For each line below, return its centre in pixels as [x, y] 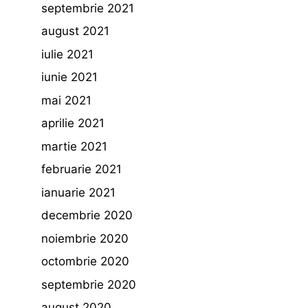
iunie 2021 [69, 77]
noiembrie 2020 [85, 238]
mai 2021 [66, 100]
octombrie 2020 [85, 262]
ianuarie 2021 [78, 192]
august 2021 [75, 31]
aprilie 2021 [73, 123]
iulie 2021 [67, 54]
